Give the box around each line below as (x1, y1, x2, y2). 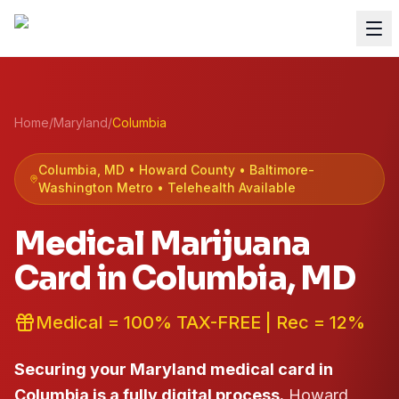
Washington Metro (37, 180, 153, 195)
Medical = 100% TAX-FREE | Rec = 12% (36, 312, 365, 333)
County (186, 162, 239, 177)
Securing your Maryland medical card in (14, 360, 333, 379)
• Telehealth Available (152, 180, 296, 195)
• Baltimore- (238, 162, 314, 177)
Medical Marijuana (14, 224, 310, 264)
